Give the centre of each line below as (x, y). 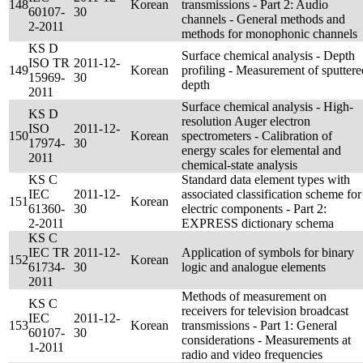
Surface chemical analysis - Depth (268, 56)
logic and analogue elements (254, 267)
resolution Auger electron (246, 121)
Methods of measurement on (254, 296)
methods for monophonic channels (269, 34)
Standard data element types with (266, 179)
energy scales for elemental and (261, 150)
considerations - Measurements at (266, 340)
